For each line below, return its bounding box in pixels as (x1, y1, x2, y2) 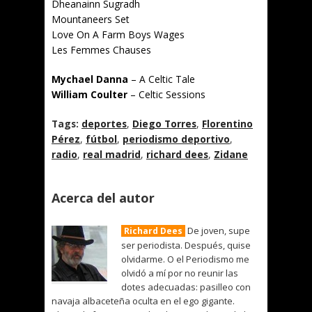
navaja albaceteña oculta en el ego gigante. (52, 295, 235, 307)
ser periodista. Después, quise (121, 239, 251, 251)
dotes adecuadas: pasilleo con (121, 281, 251, 293)
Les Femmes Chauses (52, 43, 151, 56)
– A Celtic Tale (128, 72, 195, 86)
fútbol (86, 132, 117, 146)
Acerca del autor (52, 189, 155, 206)
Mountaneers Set (52, 13, 130, 26)
